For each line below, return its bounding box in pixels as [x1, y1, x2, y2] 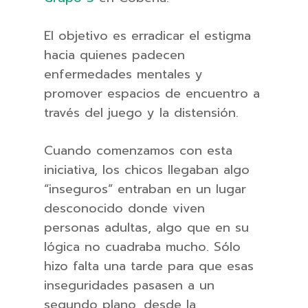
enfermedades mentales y [44, 65, 203, 84]
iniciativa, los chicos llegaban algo [44, 160, 250, 179]
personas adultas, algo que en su [44, 218, 249, 237]
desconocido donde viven [44, 199, 205, 218]
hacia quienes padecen [44, 45, 185, 65]
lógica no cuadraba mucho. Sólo [44, 237, 241, 256]
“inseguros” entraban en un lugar [44, 179, 246, 199]
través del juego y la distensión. [44, 103, 239, 122]
